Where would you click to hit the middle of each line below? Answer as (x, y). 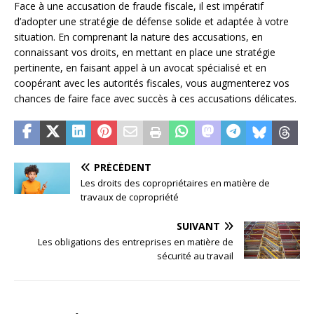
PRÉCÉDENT (123, 167)
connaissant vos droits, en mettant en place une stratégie (145, 52)
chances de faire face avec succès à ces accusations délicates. (155, 98)
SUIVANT (198, 226)
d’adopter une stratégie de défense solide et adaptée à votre (151, 21)
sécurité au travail (195, 255)
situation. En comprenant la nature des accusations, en (138, 36)
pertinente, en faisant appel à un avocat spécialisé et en (140, 67)
